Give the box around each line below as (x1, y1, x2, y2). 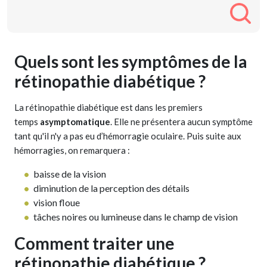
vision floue (33, 197, 80, 209)
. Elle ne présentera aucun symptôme (110, 116, 253, 128)
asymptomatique (40, 116, 110, 128)
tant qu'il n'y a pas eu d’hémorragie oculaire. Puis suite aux (14, 131, 241, 142)
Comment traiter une (14, 233, 175, 254)
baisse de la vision (33, 168, 106, 180)
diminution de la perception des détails (33, 182, 190, 194)
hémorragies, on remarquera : (14, 145, 130, 156)
